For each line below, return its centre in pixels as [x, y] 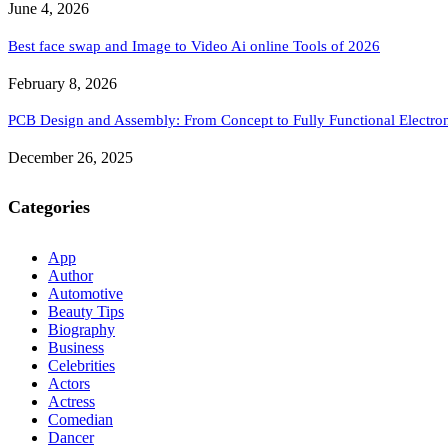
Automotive [85, 293]
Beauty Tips [86, 311]
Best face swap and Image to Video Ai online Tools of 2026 [194, 45]
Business [76, 347]
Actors [69, 383]
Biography [81, 329]
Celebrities [81, 365]
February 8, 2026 [62, 83]
